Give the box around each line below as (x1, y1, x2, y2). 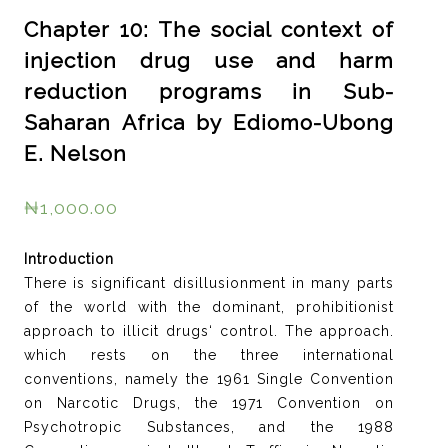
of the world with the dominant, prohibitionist (24, 298, 394, 315)
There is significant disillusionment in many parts (24, 274, 394, 291)
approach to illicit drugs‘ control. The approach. (24, 322, 394, 339)
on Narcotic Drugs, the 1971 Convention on (24, 394, 394, 411)
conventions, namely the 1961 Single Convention (24, 370, 394, 387)
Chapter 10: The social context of (24, 16, 394, 42)
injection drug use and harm (24, 47, 394, 73)
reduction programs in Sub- (24, 78, 394, 104)
